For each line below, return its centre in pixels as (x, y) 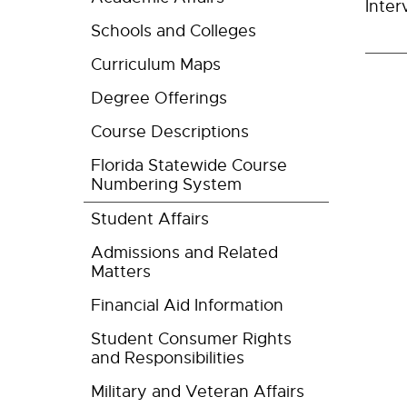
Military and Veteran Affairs (198, 392)
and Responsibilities (168, 358)
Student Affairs (150, 219)
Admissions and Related (184, 253)
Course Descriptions (170, 132)
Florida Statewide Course (189, 165)
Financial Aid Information (187, 305)
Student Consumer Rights (191, 339)
